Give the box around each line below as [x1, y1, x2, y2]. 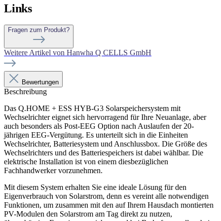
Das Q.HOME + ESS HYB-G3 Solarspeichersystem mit [4, 104, 181, 113]
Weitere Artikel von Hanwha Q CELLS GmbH [4, 48, 151, 57]
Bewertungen [22, 78, 59, 86]
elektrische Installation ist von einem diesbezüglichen [4, 157, 168, 166]
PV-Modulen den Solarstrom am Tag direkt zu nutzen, [4, 210, 172, 219]
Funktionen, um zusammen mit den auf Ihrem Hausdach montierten [4, 201, 214, 210]
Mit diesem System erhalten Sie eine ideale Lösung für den [4, 183, 186, 192]
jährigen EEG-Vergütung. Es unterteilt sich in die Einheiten [4, 131, 188, 140]
